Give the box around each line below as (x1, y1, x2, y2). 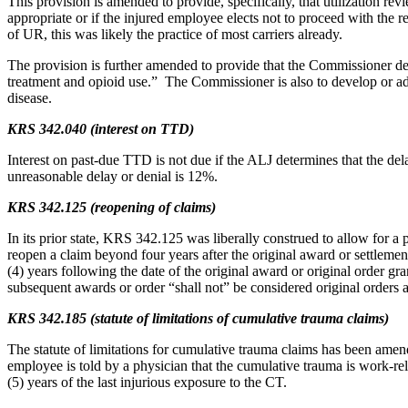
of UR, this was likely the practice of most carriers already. (7, 26, 342, 42)
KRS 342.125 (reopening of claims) (7, 199, 216, 215)
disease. (7, 90, 52, 106)
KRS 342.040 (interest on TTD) (7, 121, 194, 137)
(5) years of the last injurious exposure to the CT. (7, 374, 287, 390)
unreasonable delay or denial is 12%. (7, 168, 218, 184)
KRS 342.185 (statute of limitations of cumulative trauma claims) (7, 311, 389, 326)
